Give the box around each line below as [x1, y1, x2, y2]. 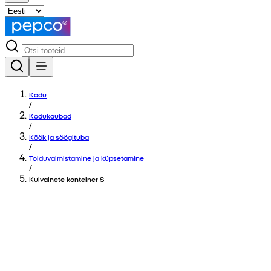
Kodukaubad [29, 111, 71, 120]
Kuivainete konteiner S [29, 174, 104, 184]
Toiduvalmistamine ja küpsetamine [29, 153, 144, 163]
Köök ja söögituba [29, 132, 89, 142]
